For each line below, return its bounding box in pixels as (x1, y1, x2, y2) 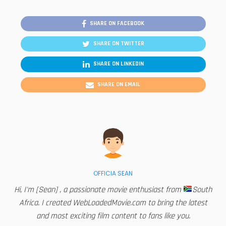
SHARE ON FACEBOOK (90, 20, 144, 28)
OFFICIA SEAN (93, 168, 133, 178)
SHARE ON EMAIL (97, 80, 140, 88)
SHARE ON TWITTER (93, 40, 144, 48)
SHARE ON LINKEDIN (93, 60, 144, 68)
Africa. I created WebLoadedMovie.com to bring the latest (19, 197, 207, 208)
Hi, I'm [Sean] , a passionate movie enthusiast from (14, 184, 183, 195)
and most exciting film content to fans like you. (36, 210, 190, 221)
